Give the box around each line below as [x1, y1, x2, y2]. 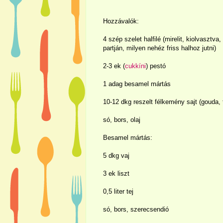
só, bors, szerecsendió [103, 205, 169, 213]
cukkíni [125, 62, 146, 70]
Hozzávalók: [103, 17, 139, 25]
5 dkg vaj [103, 151, 129, 159]
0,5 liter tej [103, 187, 133, 195]
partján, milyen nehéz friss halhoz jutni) [103, 44, 216, 52]
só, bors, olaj [103, 115, 140, 123]
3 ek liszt [103, 169, 129, 177]
